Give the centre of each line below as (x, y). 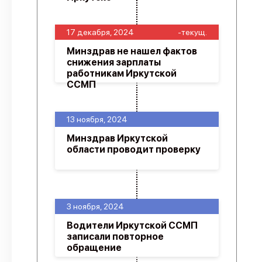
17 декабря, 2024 (100, 32)
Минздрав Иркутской (117, 138)
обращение (94, 248)
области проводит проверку (134, 149)
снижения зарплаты (114, 62)
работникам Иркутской (122, 73)
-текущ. (192, 32)
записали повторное (115, 237)
